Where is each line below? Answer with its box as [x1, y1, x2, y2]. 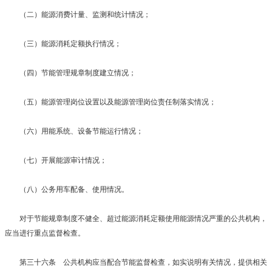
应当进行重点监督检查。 [5, 228, 85, 237]
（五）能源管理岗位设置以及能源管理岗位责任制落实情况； [5, 97, 216, 106]
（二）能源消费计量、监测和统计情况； [5, 10, 151, 19]
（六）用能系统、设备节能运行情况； [5, 126, 143, 135]
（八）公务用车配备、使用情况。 [5, 185, 129, 194]
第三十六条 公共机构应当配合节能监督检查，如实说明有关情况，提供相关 [5, 257, 267, 267]
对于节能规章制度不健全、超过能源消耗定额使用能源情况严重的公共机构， [5, 214, 267, 223]
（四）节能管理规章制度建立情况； [5, 68, 136, 77]
